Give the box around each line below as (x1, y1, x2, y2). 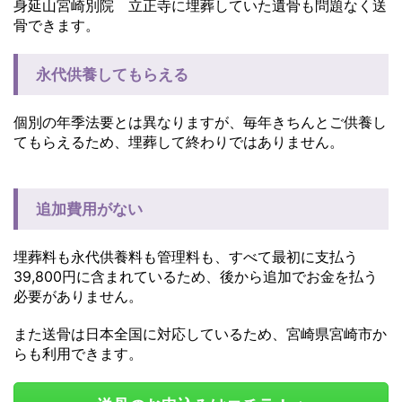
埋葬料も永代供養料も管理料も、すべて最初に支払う (13, 248, 358, 267)
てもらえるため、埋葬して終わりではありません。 (13, 133, 344, 152)
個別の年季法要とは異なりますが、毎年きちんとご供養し (13, 113, 387, 132)
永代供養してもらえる (36, 66, 188, 84)
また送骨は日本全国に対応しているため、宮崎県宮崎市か (13, 325, 387, 344)
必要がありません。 (13, 287, 143, 306)
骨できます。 (13, 16, 100, 35)
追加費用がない (36, 200, 143, 219)
